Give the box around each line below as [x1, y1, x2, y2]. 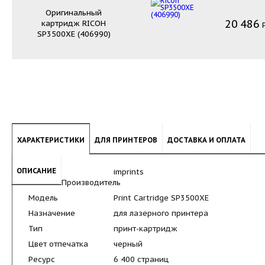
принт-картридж [114, 224, 177, 234]
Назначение [28, 208, 75, 218]
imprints [114, 167, 144, 177]
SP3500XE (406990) [37, 29, 111, 39]
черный [114, 239, 143, 249]
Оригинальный [46, 8, 102, 18]
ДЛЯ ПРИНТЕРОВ [95, 135, 157, 144]
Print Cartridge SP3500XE [114, 193, 209, 203]
